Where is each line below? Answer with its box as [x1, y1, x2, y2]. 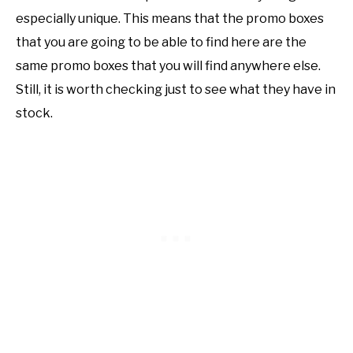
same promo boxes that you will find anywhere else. [16, 58, 321, 73]
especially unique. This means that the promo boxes [16, 10, 324, 26]
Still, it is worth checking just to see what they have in [16, 81, 336, 97]
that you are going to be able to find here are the [16, 34, 307, 50]
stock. [16, 105, 53, 121]
